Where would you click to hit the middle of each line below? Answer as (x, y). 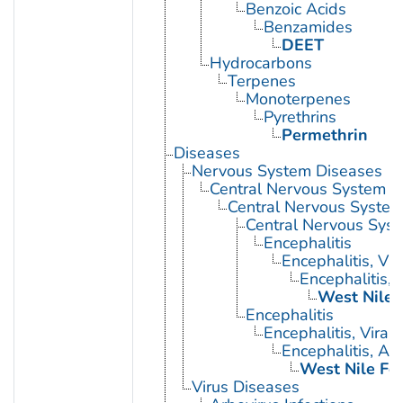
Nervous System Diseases (287, 171)
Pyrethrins (300, 117)
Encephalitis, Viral (328, 333)
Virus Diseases (245, 387)
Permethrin (324, 135)
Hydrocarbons (260, 63)
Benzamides (308, 27)
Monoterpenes (298, 99)
